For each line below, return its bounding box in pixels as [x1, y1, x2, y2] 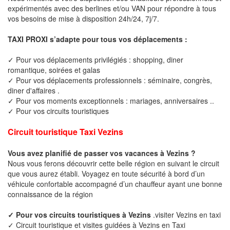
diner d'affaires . [8, 85, 60, 95]
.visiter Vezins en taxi [153, 209, 221, 220]
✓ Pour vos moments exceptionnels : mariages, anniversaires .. [8, 95, 214, 106]
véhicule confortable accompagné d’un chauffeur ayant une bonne [8, 178, 222, 189]
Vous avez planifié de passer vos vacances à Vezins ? [8, 147, 196, 158]
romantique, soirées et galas [8, 64, 100, 75]
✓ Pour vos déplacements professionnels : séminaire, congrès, [8, 74, 212, 85]
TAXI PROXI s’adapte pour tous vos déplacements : [8, 33, 187, 44]
